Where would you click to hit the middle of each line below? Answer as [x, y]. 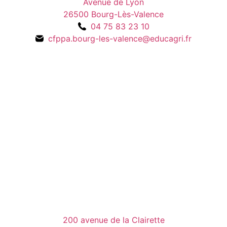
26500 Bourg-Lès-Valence [113, 14]
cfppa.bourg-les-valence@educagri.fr [120, 38]
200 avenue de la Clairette [113, 220]
